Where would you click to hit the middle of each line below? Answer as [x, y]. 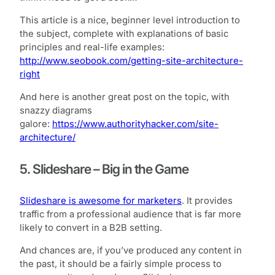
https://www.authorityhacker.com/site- [135, 124]
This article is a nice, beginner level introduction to [130, 20]
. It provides [207, 201]
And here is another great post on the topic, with [125, 97]
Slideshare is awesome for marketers [101, 201]
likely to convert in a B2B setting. [91, 228]
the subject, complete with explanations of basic [124, 33]
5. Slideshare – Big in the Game [104, 168]
